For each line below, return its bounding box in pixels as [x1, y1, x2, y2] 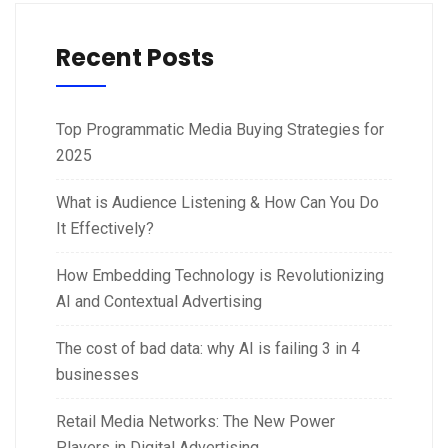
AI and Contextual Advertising [56, 292, 262, 311]
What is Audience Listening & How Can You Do [56, 193, 379, 212]
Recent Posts [56, 41, 214, 74]
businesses [56, 365, 139, 384]
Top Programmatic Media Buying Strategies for [56, 120, 384, 139]
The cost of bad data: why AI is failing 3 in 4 [56, 339, 360, 358]
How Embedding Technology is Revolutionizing [56, 266, 384, 285]
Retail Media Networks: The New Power [56, 412, 335, 431]
